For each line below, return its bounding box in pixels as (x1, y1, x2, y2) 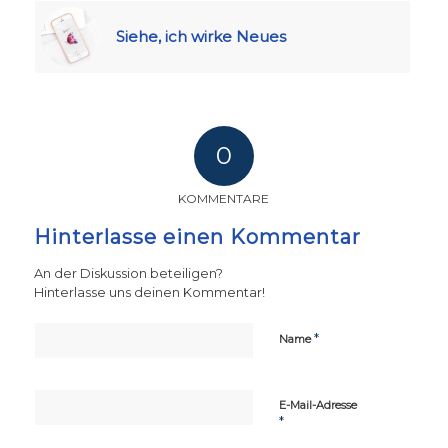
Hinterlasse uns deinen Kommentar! (33, 285, 265, 301)
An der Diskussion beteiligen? (33, 266, 223, 282)
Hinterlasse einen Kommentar (33, 225, 361, 250)
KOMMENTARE (178, 191, 270, 207)
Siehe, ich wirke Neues (115, 27, 286, 47)
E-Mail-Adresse (278, 398, 357, 413)
